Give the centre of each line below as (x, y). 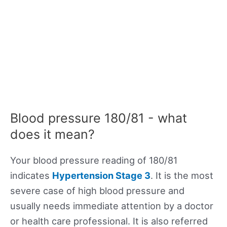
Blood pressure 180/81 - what (99, 118)
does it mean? (52, 135)
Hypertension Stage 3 (101, 176)
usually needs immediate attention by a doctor (112, 206)
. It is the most (182, 176)
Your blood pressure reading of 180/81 (94, 160)
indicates (31, 176)
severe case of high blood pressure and (97, 191)
